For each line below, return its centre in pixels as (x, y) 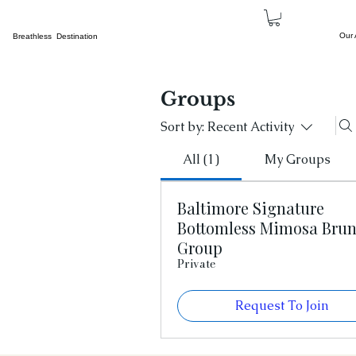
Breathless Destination (55, 36)
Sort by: (182, 127)
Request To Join (282, 306)
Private (196, 264)
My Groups (297, 159)
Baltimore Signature (251, 208)
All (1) (201, 159)
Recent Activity (251, 127)
